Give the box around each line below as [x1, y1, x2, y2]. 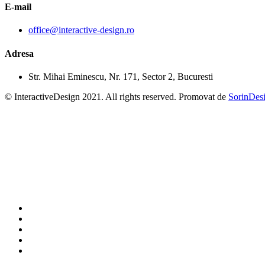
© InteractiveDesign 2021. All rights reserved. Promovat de [5, 91, 228, 102]
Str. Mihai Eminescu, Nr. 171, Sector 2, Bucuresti [28, 71, 213, 82]
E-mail [5, 2, 31, 12]
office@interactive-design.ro [28, 25, 134, 35]
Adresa [5, 48, 34, 59]
